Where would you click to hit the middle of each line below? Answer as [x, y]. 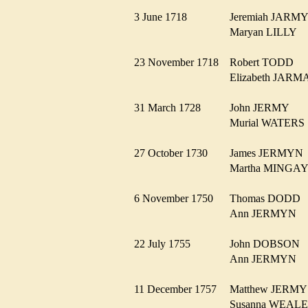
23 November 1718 [180, 62]
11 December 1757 [179, 289]
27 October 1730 [175, 153]
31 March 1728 [172, 107]
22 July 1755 [166, 243]
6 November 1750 [178, 198]
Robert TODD [266, 62]
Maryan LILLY [267, 32]
